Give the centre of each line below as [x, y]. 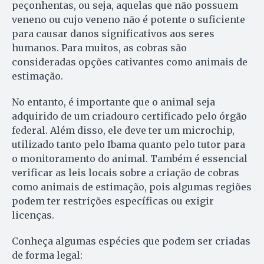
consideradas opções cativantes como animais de [130, 62]
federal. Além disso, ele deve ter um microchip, [123, 130]
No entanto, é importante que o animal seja [113, 102]
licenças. [33, 215]
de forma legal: [47, 255]
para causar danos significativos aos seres [113, 33]
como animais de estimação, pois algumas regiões [132, 187]
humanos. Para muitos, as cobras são [99, 47]
